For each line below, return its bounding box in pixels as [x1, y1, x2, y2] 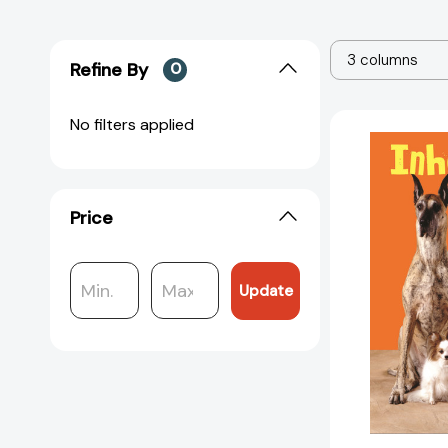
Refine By [70, 57, 148, 82]
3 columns [347, 50, 418, 71]
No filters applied [70, 113, 194, 135]
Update [238, 281, 293, 302]
